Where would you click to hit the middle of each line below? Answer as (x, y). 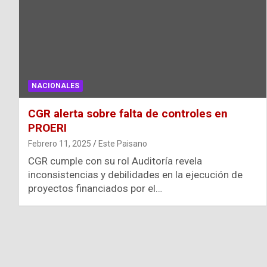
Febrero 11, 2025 (60, 143)
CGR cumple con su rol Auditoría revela (115, 161)
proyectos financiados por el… (95, 188)
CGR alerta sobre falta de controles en (128, 113)
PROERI (47, 128)
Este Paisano (123, 143)
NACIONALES (55, 86)
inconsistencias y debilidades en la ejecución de (135, 174)
